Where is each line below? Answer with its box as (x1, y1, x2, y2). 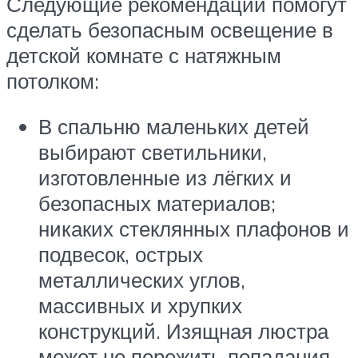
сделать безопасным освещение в (6, 16, 333, 42)
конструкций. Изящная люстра (38, 318, 328, 344)
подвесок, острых (38, 241, 203, 268)
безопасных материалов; (38, 190, 276, 217)
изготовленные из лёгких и (38, 165, 292, 191)
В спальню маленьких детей (38, 113, 309, 140)
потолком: (6, 67, 99, 93)
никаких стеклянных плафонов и (38, 216, 349, 242)
